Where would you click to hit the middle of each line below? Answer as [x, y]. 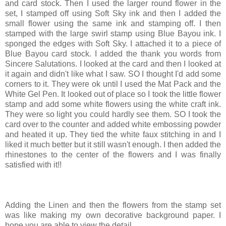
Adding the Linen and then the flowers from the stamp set [113, 205]
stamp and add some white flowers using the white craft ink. [113, 104]
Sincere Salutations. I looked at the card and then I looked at [113, 64]
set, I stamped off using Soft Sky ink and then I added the [113, 14]
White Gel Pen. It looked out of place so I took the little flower [113, 94]
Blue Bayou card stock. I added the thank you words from [113, 54]
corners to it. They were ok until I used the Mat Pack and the [113, 84]
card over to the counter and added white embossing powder [113, 125]
